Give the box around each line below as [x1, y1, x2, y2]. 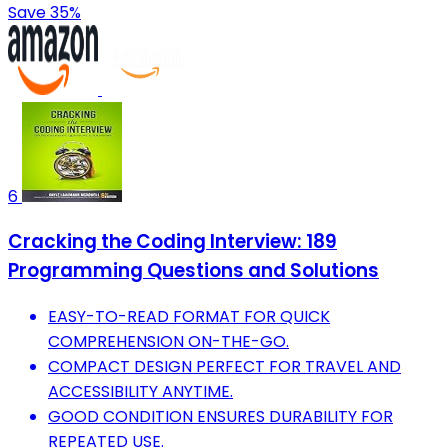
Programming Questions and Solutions [8, 257, 379, 285]
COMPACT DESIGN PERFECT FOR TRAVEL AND [48, 354, 401, 378]
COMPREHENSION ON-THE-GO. [48, 329, 289, 353]
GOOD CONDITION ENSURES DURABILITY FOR [48, 404, 393, 428]
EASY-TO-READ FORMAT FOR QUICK [48, 304, 330, 328]
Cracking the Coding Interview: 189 [8, 228, 337, 256]
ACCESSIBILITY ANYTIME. [48, 379, 233, 403]
